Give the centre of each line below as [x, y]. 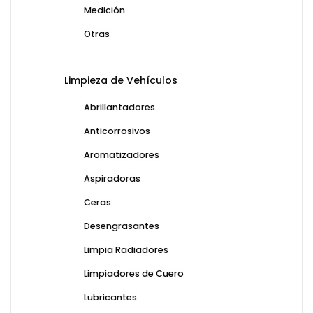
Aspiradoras [112, 179]
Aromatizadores [122, 155]
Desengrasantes [122, 226]
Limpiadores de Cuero [134, 274]
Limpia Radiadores [126, 250]
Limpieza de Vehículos [121, 81]
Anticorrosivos [117, 131]
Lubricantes [110, 298]
